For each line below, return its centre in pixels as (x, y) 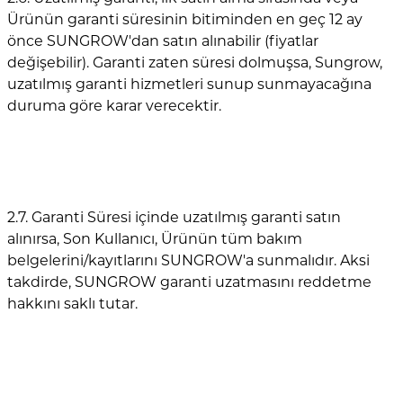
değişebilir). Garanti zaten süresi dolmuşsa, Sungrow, (195, 63)
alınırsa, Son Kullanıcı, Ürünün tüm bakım (155, 239)
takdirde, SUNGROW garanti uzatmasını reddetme (189, 282)
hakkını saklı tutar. (72, 304)
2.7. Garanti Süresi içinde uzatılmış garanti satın (174, 218)
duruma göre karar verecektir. (114, 106)
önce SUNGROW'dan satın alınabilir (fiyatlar (163, 41)
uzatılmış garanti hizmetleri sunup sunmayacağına (189, 85)
